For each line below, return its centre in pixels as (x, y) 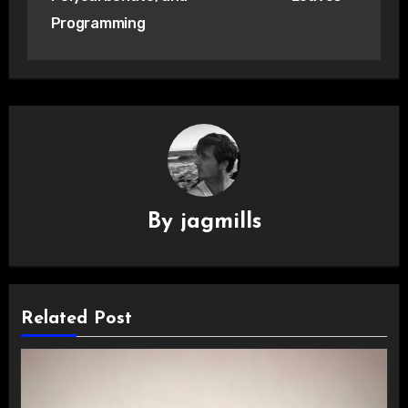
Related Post (76, 319)
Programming (98, 23)
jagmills (220, 222)
